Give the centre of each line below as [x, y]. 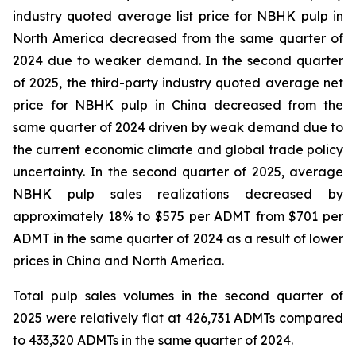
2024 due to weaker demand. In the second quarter [178, 60]
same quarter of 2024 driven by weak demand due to [178, 127]
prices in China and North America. [118, 261]
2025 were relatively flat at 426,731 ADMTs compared [178, 318]
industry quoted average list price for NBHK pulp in [178, 16]
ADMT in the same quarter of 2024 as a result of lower [178, 238]
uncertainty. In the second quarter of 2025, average [178, 172]
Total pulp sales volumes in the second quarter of [178, 296]
